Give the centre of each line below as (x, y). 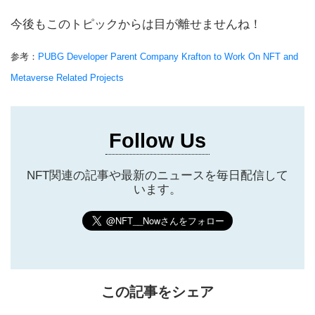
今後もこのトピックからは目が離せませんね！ (136, 24)
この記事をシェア (157, 291)
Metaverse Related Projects (67, 77)
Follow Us (157, 140)
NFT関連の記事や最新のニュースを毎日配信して (157, 175)
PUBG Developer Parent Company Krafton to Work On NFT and (168, 56)
